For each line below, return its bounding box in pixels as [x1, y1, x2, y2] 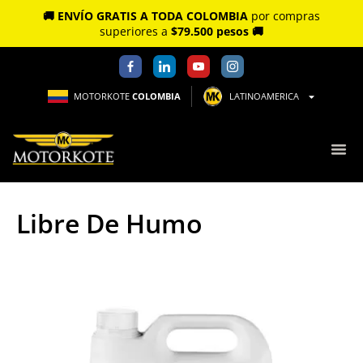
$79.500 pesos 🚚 [171, 23, 263, 39]
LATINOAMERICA [228, 90, 299, 103]
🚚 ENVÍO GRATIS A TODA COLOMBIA [43, 8, 248, 23]
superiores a [100, 23, 171, 39]
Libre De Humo [16, 206, 203, 241]
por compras [248, 8, 320, 23]
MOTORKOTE [74, 90, 130, 103]
